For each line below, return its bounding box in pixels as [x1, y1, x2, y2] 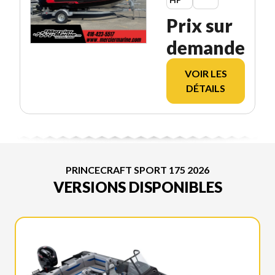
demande [166, 36, 245, 58]
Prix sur [166, 14, 233, 36]
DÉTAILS [186, 82, 225, 94]
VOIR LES [184, 67, 227, 79]
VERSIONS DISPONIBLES [53, 177, 222, 196]
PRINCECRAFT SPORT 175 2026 [66, 163, 209, 176]
